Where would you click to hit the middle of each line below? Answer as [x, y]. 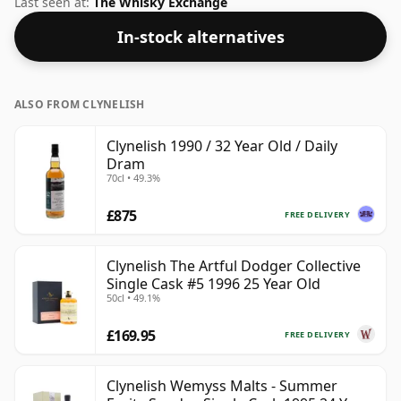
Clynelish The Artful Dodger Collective [234, 266]
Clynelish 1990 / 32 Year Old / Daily [222, 146]
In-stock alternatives [200, 37]
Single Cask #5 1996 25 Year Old [213, 284]
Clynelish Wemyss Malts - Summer [222, 386]
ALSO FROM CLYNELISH [80, 105]
